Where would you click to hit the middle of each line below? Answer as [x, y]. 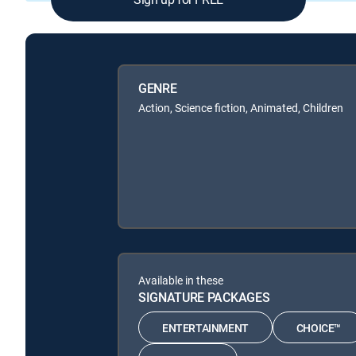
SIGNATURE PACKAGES [204, 297]
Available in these [181, 280]
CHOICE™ [319, 327]
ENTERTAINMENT [205, 327]
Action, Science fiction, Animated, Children [241, 108]
